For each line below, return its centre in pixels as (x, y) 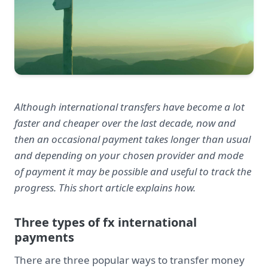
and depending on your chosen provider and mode (129, 155)
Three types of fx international (106, 222)
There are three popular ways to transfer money (130, 260)
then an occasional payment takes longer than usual (133, 139)
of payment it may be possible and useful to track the (133, 171)
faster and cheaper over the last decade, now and (125, 123)
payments (44, 237)
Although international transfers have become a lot (130, 107)
